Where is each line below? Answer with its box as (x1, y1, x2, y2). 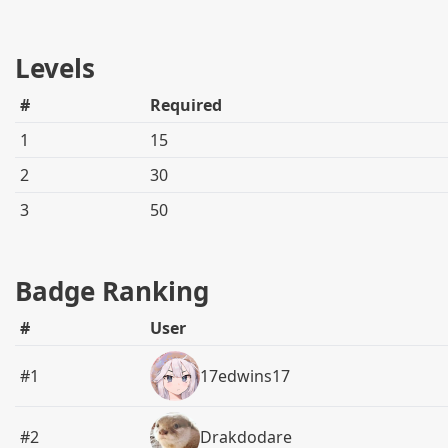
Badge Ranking (15, 273, 209, 309)
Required (150, 94, 223, 116)
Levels (15, 50, 95, 86)
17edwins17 (200, 365, 291, 387)
